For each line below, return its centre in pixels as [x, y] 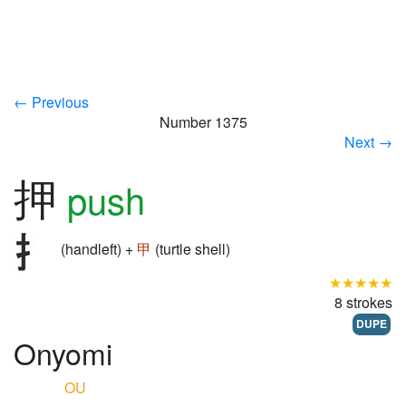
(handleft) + [97, 249]
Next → [368, 142]
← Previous [51, 102]
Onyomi [63, 353]
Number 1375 [203, 122]
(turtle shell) [191, 249]
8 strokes [363, 302]
